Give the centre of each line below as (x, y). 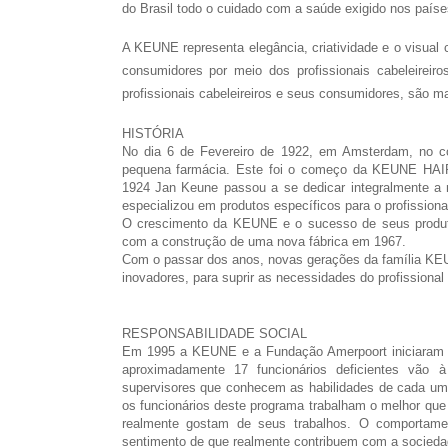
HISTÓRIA (152, 133)
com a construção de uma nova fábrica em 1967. (263, 241)
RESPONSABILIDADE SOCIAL (214, 333)
